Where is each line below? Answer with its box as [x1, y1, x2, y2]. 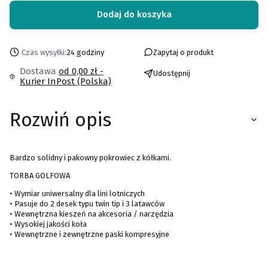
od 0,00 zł [58, 65, 100, 77]
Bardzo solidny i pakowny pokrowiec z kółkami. [10, 153, 171, 162]
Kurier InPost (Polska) [19, 75, 111, 87]
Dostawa [19, 65, 59, 77]
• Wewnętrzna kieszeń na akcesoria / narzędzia [10, 209, 173, 218]
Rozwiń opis [10, 108, 111, 132]
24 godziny [66, 47, 104, 57]
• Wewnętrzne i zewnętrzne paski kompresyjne [10, 229, 169, 239]
